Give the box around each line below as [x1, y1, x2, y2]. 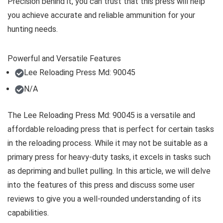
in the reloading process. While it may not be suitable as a [7, 138, 208, 148]
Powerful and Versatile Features [7, 53, 121, 63]
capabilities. [7, 208, 49, 218]
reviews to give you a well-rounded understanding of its [7, 194, 201, 204]
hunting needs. [7, 24, 58, 34]
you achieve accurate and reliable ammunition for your [7, 10, 195, 20]
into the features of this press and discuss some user [7, 180, 195, 190]
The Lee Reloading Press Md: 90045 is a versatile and [7, 110, 195, 120]
